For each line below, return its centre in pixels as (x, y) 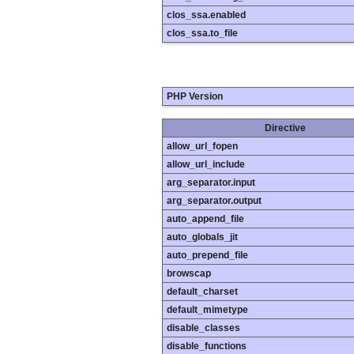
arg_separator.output (214, 201)
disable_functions (207, 346)
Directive (285, 128)
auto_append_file (205, 219)
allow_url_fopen (202, 147)
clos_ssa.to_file (202, 33)
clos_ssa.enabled (206, 15)
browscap (189, 274)
